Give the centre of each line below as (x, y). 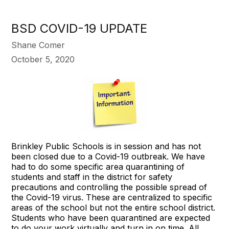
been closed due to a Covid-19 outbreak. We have (108, 157)
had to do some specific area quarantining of (98, 167)
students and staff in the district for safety (92, 177)
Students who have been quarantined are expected (111, 218)
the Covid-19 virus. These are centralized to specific (112, 198)
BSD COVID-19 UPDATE (79, 28)
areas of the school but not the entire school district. (113, 208)
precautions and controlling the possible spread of (109, 187)
